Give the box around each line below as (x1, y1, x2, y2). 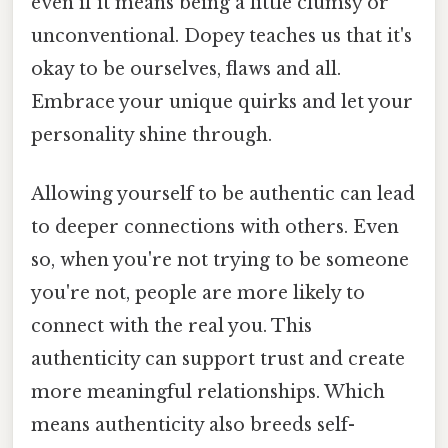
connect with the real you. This (31, 315, 312, 338)
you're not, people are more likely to (31, 282, 365, 305)
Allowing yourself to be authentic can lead (31, 183, 415, 206)
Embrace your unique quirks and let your (31, 90, 413, 113)
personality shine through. (31, 123, 272, 146)
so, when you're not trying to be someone (31, 249, 409, 272)
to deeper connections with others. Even (31, 216, 399, 239)
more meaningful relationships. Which (31, 381, 385, 404)
